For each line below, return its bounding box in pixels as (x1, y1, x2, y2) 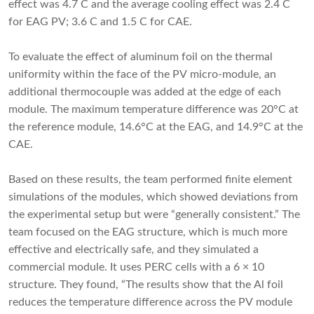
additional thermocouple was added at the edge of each (8, 86, 281, 98)
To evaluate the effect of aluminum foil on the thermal (8, 51, 273, 63)
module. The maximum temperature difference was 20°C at (8, 104, 299, 116)
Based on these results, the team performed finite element (8, 174, 292, 186)
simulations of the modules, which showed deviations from (8, 191, 298, 203)
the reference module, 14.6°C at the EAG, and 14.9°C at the (8, 121, 303, 133)
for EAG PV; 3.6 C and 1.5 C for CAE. (8, 16, 192, 28)
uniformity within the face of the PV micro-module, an (8, 69, 276, 81)
